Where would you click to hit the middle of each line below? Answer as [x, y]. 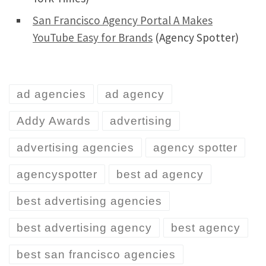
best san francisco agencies [96, 255]
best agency [206, 228]
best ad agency [160, 175]
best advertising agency [84, 228]
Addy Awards [54, 121]
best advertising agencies [89, 201]
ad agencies [51, 94]
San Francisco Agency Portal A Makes [123, 20]
